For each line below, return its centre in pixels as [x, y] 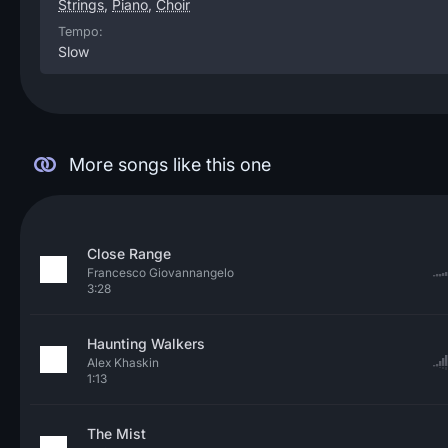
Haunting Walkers [146, 343]
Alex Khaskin [123, 362]
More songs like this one [169, 164]
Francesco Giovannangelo [160, 272]
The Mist [116, 433]
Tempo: [80, 31]
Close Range [129, 253]
